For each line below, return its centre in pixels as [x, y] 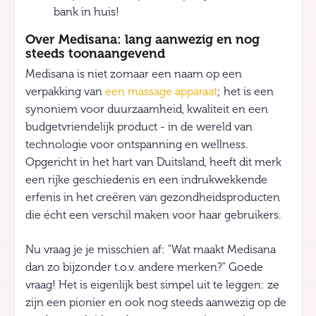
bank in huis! [86, 12]
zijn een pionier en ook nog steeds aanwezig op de [156, 302]
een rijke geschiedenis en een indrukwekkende [146, 180]
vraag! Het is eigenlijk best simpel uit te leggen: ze [152, 285]
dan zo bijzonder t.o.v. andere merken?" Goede [144, 267]
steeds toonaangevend [95, 54]
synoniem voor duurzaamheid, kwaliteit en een [147, 109]
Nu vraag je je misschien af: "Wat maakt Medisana [151, 249]
